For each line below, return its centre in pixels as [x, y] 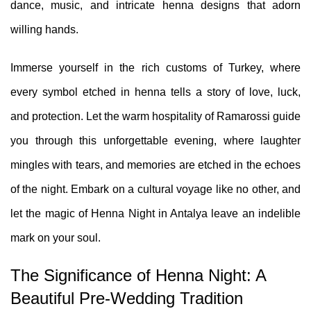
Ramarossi [243, 116]
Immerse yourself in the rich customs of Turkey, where [155, 68]
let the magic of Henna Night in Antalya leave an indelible [155, 213]
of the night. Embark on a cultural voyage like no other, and [155, 189]
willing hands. [44, 30]
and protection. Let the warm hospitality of [114, 116]
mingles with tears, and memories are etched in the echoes [155, 165]
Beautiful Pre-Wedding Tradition [127, 298]
